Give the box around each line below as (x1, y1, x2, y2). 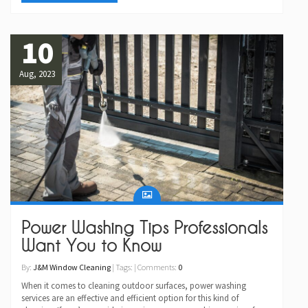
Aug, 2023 (19, 67, 55, 80)
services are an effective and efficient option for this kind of (21, 291, 239, 304)
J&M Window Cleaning (33, 261, 111, 272)
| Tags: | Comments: (111, 261, 178, 272)
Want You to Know (21, 235, 162, 255)
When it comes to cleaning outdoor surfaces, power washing (21, 279, 246, 291)
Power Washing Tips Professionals (21, 217, 267, 237)
